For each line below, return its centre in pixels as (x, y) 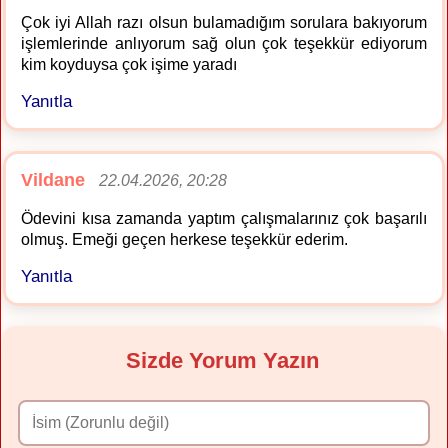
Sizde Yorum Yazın (223, 360)
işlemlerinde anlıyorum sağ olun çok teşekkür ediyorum (224, 43)
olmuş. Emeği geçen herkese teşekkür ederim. (184, 239)
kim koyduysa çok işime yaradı (129, 64)
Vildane (53, 179)
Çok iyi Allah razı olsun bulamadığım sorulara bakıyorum (224, 22)
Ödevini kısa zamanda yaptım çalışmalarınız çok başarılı (224, 218)
